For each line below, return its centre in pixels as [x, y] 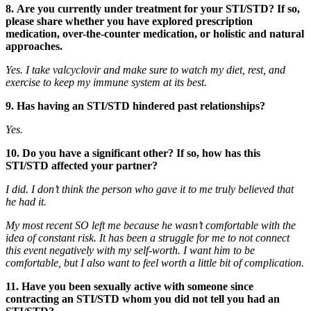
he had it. [26, 201]
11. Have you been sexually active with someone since [129, 286]
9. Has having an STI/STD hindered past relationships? [135, 106]
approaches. [34, 46]
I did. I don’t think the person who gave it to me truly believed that [150, 189]
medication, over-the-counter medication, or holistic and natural [155, 33]
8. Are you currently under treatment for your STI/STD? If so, [153, 8]
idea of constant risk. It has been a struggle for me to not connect [148, 237]
